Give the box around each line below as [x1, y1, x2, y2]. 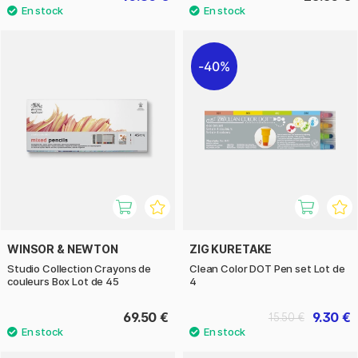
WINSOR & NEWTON [7, 242, 118, 257]
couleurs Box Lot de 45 [7, 275, 119, 288]
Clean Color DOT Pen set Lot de [189, 262, 345, 276]
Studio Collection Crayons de [7, 262, 151, 276]
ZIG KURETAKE [189, 242, 272, 257]
